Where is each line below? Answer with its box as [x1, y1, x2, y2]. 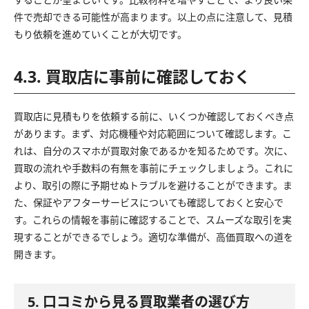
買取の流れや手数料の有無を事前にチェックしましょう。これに [14, 161, 293, 175]
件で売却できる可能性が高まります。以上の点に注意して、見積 [14, 10, 292, 23]
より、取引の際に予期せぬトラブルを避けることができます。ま [14, 178, 292, 192]
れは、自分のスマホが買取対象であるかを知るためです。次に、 [14, 143, 293, 157]
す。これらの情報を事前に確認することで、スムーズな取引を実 [14, 212, 292, 226]
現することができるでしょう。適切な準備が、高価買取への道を [14, 230, 293, 243]
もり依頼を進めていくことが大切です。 [14, 27, 187, 41]
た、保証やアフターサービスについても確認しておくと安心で [14, 195, 283, 209]
